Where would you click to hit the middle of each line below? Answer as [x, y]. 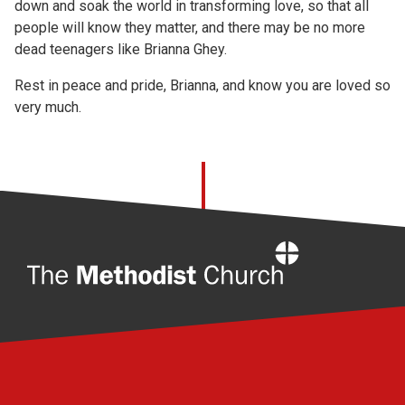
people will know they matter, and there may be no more [190, 27]
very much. [48, 107]
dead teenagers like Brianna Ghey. [121, 49]
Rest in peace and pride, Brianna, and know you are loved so [202, 85]
